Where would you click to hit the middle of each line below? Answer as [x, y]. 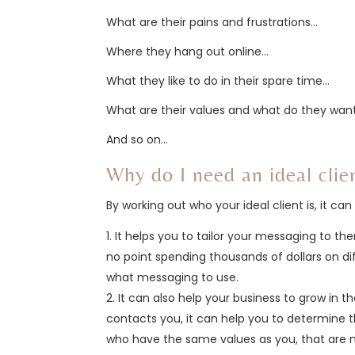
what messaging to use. [173, 277]
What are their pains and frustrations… [212, 22]
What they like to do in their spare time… [218, 80]
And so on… [137, 139]
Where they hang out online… [188, 51]
